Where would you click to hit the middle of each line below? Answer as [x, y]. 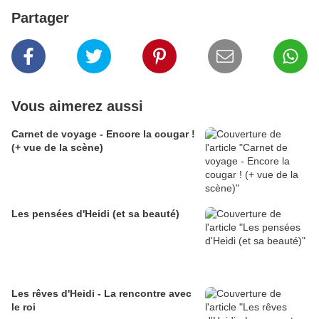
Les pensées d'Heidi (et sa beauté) [95, 214]
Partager [40, 18]
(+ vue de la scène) [57, 148]
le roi [23, 307]
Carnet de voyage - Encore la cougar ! [103, 134]
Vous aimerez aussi [77, 106]
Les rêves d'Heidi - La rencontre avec [101, 294]
